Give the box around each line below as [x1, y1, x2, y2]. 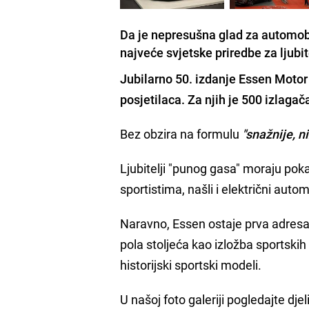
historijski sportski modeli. [120, 256, 262, 273]
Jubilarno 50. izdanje [120, 70, 237, 87]
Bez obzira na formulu [120, 125, 243, 142]
